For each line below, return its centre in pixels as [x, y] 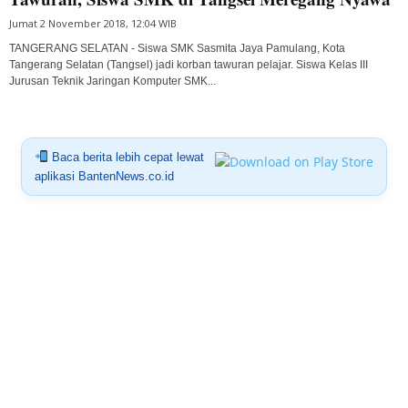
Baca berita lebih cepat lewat [126, 157]
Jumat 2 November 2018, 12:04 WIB [93, 23]
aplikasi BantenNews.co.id [104, 176]
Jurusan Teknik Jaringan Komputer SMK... [112, 81]
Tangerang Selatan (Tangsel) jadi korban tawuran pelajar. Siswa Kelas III [189, 64]
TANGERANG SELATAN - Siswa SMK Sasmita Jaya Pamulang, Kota [177, 48]
